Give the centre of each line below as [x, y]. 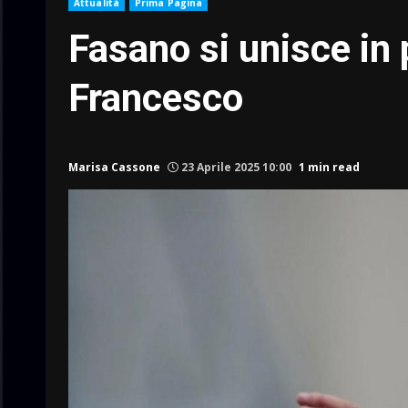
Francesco [156, 97]
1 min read [329, 167]
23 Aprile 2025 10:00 [236, 167]
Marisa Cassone [114, 167]
